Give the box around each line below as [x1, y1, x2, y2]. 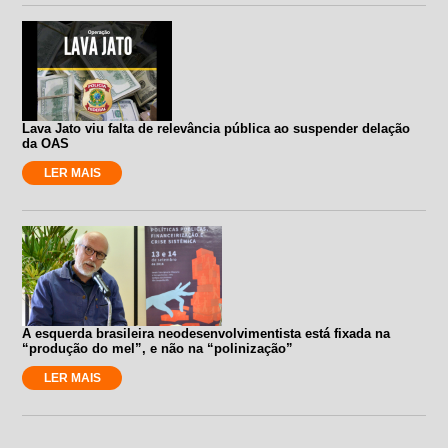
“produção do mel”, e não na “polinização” [22, 340, 294, 356]
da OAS [22, 135, 70, 151]
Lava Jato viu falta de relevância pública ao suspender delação [22, 120, 411, 136]
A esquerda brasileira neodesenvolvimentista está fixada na [22, 325, 391, 341]
